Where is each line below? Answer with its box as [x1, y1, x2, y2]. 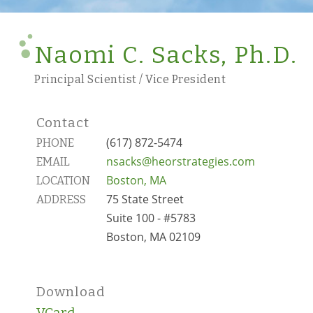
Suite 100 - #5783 [106, 210, 196, 226]
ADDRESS [36, 193, 86, 206]
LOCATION [36, 174, 90, 187]
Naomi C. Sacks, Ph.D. [34, 41, 298, 69]
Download [36, 284, 105, 300]
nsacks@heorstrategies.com [106, 154, 255, 169]
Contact [36, 115, 89, 131]
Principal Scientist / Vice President [34, 73, 226, 86]
